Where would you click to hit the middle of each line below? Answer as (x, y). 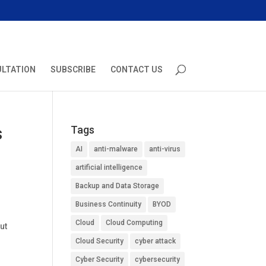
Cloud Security (100, 241)
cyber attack (156, 241)
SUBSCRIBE (73, 69)
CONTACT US (136, 69)
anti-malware (116, 149)
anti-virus (165, 149)
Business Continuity (109, 204)
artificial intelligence (109, 167)
